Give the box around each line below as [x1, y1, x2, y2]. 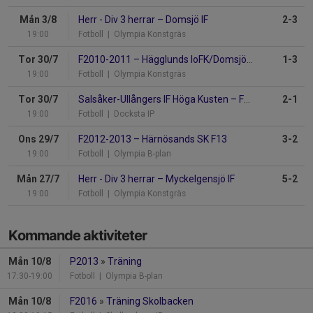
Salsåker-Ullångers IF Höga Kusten [78, 94, 231, 105]
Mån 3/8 [20, 14, 57, 26]
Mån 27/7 [17, 173, 59, 185]
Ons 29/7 [17, 133, 59, 145]
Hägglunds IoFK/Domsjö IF [140, 54, 247, 66]
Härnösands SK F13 [140, 133, 227, 145]
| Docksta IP [103, 109, 154, 119]
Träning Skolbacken [106, 296, 194, 307]
